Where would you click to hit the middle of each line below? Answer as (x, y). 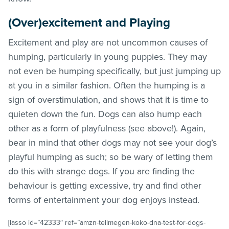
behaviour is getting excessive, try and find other (105, 185)
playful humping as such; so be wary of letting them (111, 157)
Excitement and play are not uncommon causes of (108, 42)
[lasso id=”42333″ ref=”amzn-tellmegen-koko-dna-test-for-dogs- (107, 222)
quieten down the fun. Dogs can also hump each (105, 114)
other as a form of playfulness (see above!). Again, (107, 128)
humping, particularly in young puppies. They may (108, 56)
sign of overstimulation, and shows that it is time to (108, 99)
